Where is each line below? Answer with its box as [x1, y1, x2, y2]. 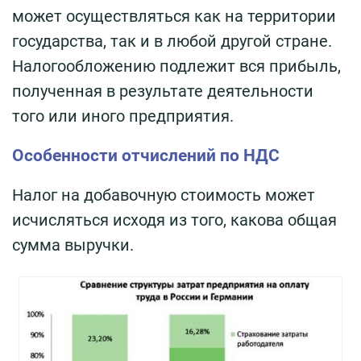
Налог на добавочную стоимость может [12, 185, 315, 205]
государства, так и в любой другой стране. [12, 31, 332, 52]
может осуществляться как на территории [12, 6, 336, 27]
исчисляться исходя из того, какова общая [12, 210, 337, 230]
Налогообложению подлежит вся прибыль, [12, 56, 341, 77]
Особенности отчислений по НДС [12, 146, 280, 166]
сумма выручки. [12, 235, 134, 255]
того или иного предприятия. [12, 106, 234, 127]
